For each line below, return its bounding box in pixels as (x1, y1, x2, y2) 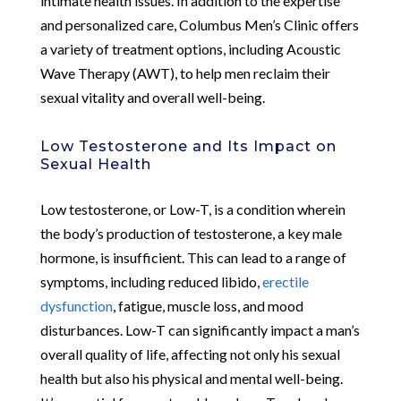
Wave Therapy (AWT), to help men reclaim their (39, 64, 330, 81)
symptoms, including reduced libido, (39, 272, 262, 290)
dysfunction (39, 296, 113, 314)
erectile (261, 272, 309, 290)
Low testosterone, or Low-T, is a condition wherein (39, 200, 346, 218)
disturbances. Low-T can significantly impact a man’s (39, 320, 360, 338)
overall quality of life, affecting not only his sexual (39, 345, 340, 363)
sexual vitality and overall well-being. (39, 88, 265, 106)
